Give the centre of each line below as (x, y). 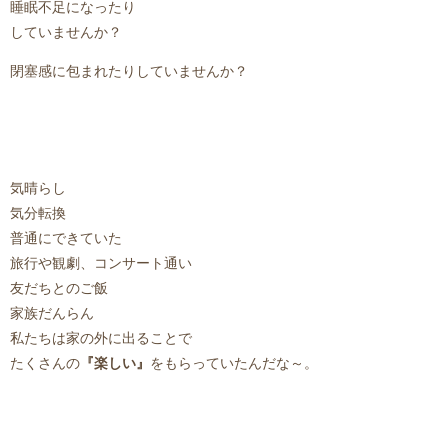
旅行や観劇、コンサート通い (101, 264)
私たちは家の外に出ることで (101, 339)
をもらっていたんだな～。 (234, 364)
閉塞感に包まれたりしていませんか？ (129, 72)
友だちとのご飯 (59, 289)
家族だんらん (52, 314)
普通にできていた (66, 239)
